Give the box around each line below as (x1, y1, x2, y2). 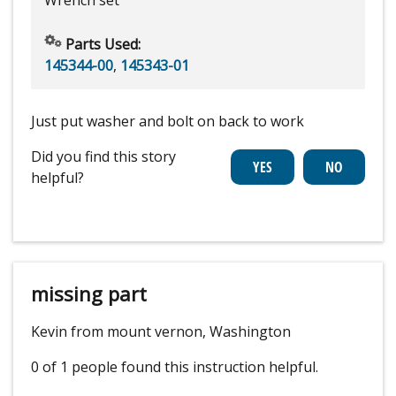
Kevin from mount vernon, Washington (31, 321, 291, 341)
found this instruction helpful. (121, 356, 318, 377)
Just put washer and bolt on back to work (31, 110, 304, 131)
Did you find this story (31, 146, 176, 166)
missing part (31, 279, 147, 307)
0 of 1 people (31, 356, 118, 377)
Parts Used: (62, 34, 141, 54)
